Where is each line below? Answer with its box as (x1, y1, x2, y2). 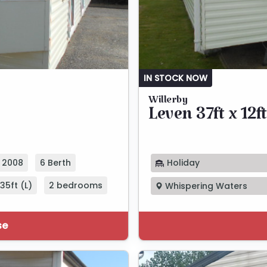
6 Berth (40, 157, 71, 169)
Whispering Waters (163, 179, 247, 192)
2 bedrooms (49, 179, 103, 192)
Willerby (148, 95, 187, 110)
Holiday (164, 157, 200, 169)
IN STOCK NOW (144, 72, 207, 85)
